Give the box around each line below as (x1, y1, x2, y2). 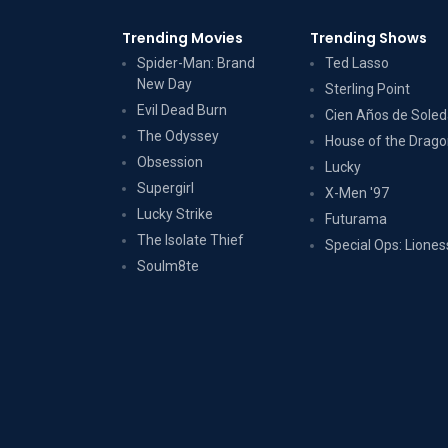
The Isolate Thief (137, 232, 244, 248)
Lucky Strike (137, 206, 213, 222)
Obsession (137, 154, 203, 170)
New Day (137, 76, 192, 92)
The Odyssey (137, 128, 219, 144)
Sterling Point (325, 81, 411, 97)
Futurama (325, 211, 388, 227)
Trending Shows (310, 28, 428, 48)
